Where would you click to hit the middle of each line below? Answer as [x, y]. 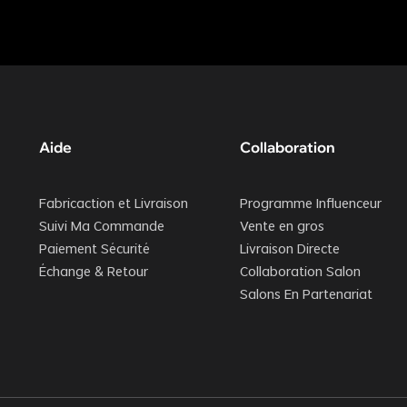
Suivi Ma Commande [101, 228]
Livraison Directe [290, 250]
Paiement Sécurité [94, 250]
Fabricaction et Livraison [113, 205]
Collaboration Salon [301, 273]
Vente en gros [283, 228]
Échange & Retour [93, 273]
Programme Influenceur [311, 205]
